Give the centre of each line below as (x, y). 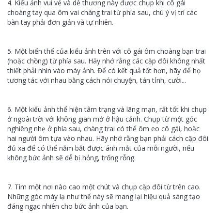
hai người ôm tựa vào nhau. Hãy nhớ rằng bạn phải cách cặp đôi (108, 138)
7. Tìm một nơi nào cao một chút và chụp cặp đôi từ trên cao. (104, 187)
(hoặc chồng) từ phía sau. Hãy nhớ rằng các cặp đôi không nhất (106, 61)
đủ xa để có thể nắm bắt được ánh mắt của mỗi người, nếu (101, 148)
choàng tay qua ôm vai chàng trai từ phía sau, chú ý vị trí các (102, 12)
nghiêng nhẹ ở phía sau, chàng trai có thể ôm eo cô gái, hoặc (103, 129)
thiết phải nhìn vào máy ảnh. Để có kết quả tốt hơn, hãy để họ (104, 70)
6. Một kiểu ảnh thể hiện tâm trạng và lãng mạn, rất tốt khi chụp (107, 109)
